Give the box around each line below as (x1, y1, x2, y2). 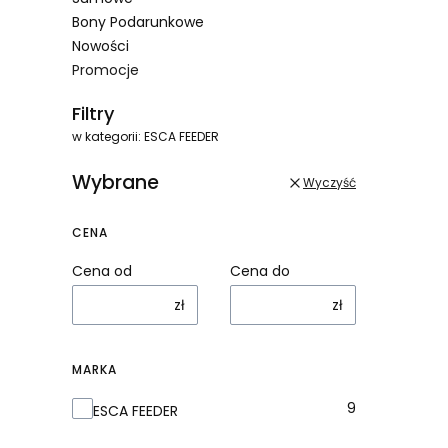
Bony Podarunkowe (72, 11, 204, 32)
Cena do (230, 260, 290, 281)
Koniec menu (71, 83, 173, 107)
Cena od (72, 260, 132, 281)
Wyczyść (303, 173, 356, 191)
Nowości (72, 35, 129, 56)
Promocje (72, 59, 139, 80)
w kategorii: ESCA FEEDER (72, 127, 219, 145)
